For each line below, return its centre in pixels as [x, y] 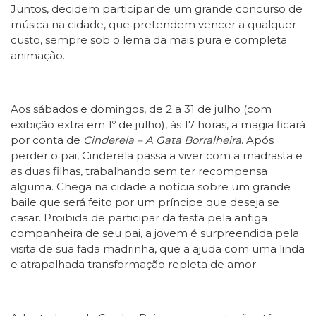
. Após [257, 140]
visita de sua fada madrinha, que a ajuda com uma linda [158, 249]
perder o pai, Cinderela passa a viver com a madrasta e [157, 156]
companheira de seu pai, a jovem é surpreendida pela [155, 233]
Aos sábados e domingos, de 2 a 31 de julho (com [141, 109]
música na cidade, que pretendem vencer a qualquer [153, 24]
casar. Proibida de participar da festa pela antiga [139, 218]
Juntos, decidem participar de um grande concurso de [157, 9]
